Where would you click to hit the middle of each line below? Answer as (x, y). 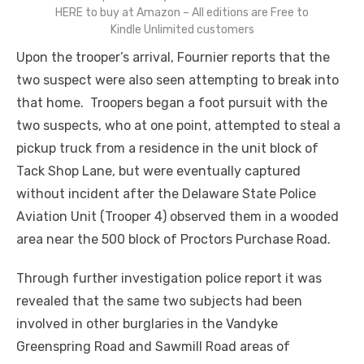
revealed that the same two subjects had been (159, 301)
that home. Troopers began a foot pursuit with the (172, 102)
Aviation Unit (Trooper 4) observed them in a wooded (178, 216)
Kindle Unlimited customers (182, 29)
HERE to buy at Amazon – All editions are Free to (182, 12)
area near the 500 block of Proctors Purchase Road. (173, 239)
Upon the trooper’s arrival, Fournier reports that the (173, 57)
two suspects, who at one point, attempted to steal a (178, 125)
